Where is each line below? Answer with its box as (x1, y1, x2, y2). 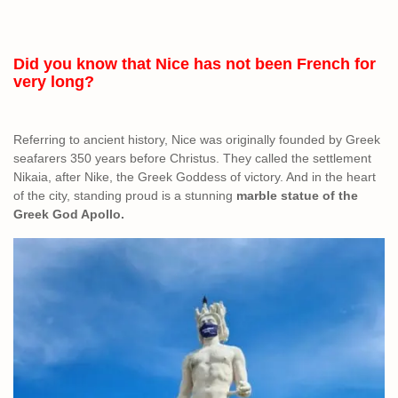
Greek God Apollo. (13, 207, 124, 221)
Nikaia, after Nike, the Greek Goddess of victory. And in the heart (13, 170, 376, 184)
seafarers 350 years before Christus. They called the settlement (13, 151, 371, 165)
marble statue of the (236, 188, 358, 203)
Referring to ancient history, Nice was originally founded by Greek (13, 132, 380, 147)
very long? (13, 73, 94, 91)
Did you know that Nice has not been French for (13, 55, 376, 73)
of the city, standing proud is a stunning (13, 188, 236, 203)
